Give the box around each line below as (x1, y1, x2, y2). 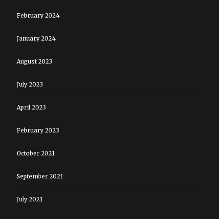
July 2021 (16, 195, 43, 203)
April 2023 (16, 103, 46, 111)
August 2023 (16, 57, 52, 65)
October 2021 (16, 149, 55, 157)
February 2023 (16, 126, 59, 134)
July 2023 (16, 80, 43, 88)
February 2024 (16, 11, 60, 19)
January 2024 (16, 34, 56, 42)
